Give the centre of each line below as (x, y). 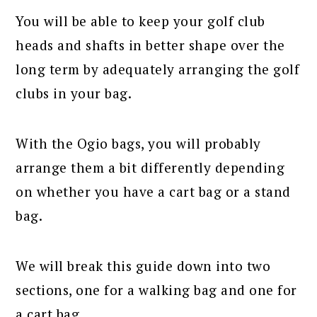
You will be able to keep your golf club (140, 21)
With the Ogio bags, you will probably (138, 143)
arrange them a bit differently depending (150, 167)
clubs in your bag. (74, 93)
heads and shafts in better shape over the (150, 45)
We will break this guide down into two (143, 265)
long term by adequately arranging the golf (158, 69)
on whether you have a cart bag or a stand (153, 191)
